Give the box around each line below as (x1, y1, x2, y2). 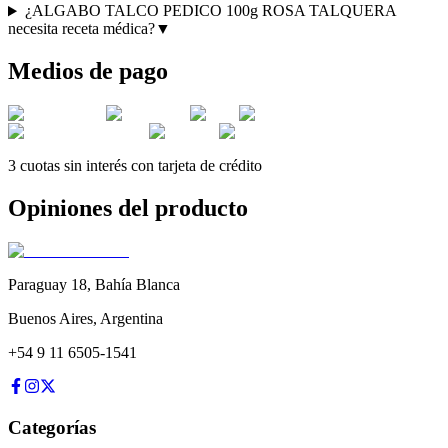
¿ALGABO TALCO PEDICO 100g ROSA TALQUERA (24, 2, 396, 20)
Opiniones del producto (8, 195, 248, 222)
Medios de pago (8, 58, 168, 85)
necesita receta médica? (8, 20, 155, 38)
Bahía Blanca (95, 276, 180, 294)
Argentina (100, 310, 163, 328)
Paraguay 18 (8, 276, 87, 294)
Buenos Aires (8, 310, 93, 328)
